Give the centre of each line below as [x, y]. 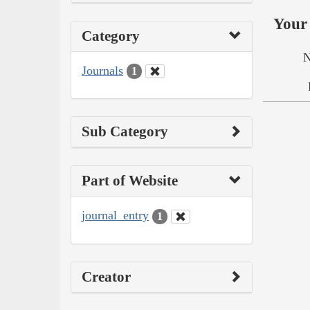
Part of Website [130, 181]
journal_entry [115, 216]
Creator [106, 276]
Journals [102, 70]
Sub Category [125, 132]
